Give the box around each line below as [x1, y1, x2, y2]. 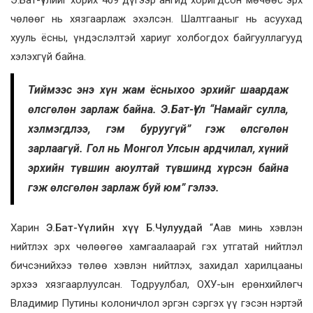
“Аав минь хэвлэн [203, 221, 303, 235]
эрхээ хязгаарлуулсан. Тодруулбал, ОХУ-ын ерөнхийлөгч [10, 278, 303, 291]
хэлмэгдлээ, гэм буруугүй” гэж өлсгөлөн [28, 122, 289, 136]
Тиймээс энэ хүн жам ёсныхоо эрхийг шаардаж [28, 83, 289, 97]
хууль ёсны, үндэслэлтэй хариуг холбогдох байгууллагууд [10, 31, 303, 45]
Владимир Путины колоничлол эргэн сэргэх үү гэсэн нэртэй [10, 297, 303, 310]
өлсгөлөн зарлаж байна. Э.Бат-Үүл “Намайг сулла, [28, 103, 289, 117]
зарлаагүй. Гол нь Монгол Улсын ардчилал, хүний [28, 142, 289, 156]
